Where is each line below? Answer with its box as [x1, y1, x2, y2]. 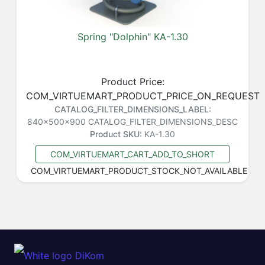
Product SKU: [90, 129, 142, 140]
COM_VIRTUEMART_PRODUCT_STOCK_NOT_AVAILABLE [31, 166, 247, 176]
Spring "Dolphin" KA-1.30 [77, 31, 188, 43]
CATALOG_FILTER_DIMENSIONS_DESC [88, 117, 238, 127]
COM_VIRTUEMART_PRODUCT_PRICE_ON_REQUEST [26, 90, 260, 102]
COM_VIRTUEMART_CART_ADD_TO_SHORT [50, 149, 215, 160]
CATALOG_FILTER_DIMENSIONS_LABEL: [54, 104, 211, 115]
